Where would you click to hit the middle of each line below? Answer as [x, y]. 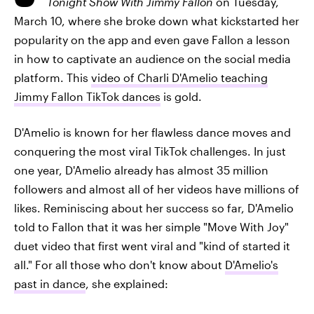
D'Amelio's [252, 265]
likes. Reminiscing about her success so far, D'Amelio [154, 208]
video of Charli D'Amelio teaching [179, 77]
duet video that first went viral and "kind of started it [152, 246]
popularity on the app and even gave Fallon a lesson [152, 40]
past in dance [50, 284]
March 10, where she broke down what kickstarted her [157, 21]
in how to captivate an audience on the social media [152, 59]
